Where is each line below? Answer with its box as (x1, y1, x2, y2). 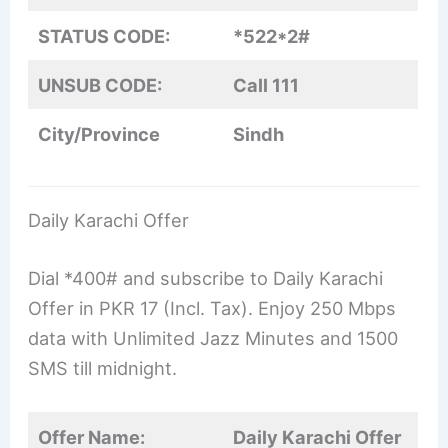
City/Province (38, 122, 161, 145)
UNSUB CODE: (38, 73, 163, 96)
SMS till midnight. (28, 356, 178, 379)
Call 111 (233, 73, 300, 96)
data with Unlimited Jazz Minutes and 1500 (28, 326, 399, 349)
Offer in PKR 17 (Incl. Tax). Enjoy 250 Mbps (28, 296, 397, 319)
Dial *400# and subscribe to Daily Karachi (28, 266, 384, 289)
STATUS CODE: (38, 24, 171, 47)
